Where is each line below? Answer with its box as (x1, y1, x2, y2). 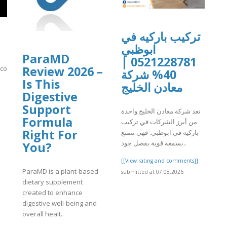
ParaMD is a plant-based (22, 166, 98, 176)
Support (22, 101, 71, 118)
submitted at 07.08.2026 (121, 168, 183, 175)
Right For (22, 127, 78, 143)
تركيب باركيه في (121, 28, 200, 45)
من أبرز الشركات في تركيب (121, 117, 197, 126)
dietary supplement (22, 177, 83, 186)
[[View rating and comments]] (121, 157, 198, 164)
